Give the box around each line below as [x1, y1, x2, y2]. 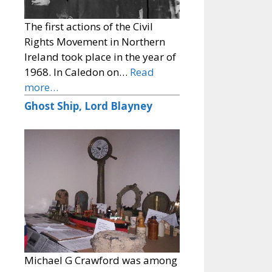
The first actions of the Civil [24, 19, 153, 34]
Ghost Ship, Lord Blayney [24, 99, 152, 114]
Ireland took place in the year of [24, 50, 176, 64]
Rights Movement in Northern [24, 35, 165, 49]
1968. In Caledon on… [24, 65, 130, 80]
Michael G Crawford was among [24, 253, 177, 267]
